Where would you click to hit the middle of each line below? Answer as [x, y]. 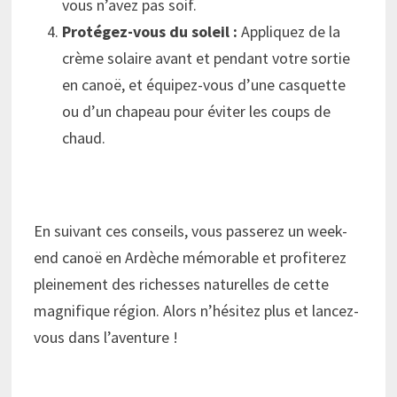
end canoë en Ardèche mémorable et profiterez [191, 258]
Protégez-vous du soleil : [150, 32]
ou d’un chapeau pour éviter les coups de [197, 112]
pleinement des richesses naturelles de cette [182, 284]
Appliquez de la [289, 32]
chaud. [84, 138]
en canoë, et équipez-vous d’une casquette [204, 85]
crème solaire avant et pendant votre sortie [206, 58]
